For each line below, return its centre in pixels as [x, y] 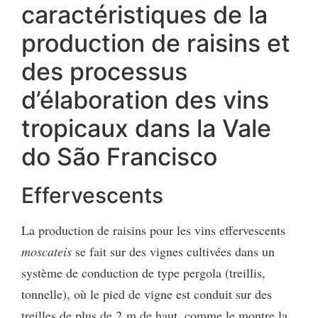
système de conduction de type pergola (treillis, [143, 272]
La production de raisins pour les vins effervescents [153, 230]
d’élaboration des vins [145, 99]
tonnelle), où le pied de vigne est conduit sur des [147, 294]
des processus [104, 71]
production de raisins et [156, 43]
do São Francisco [119, 156]
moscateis [46, 251]
